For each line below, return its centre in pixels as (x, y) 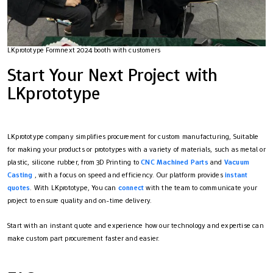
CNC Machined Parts (175, 162)
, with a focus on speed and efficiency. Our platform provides (129, 175)
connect (131, 188)
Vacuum (237, 162)
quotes (19, 188)
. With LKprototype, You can (74, 188)
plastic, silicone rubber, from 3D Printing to (74, 162)
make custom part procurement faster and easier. (84, 239)
